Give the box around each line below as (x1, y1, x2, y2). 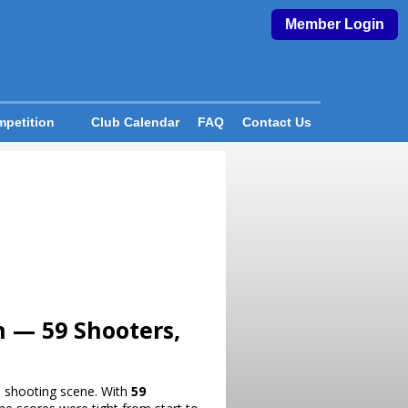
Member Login (284, 16, 384, 32)
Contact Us (241, 115, 311, 129)
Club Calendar (90, 115, 179, 129)
